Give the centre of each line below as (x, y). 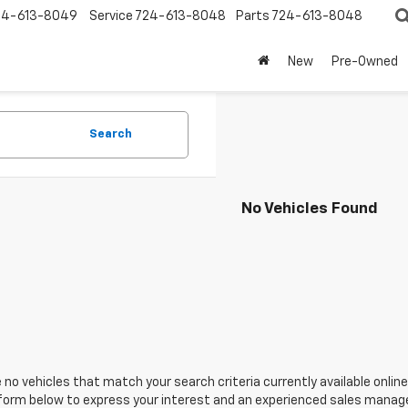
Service (111, 17)
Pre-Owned (365, 62)
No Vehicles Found (310, 209)
